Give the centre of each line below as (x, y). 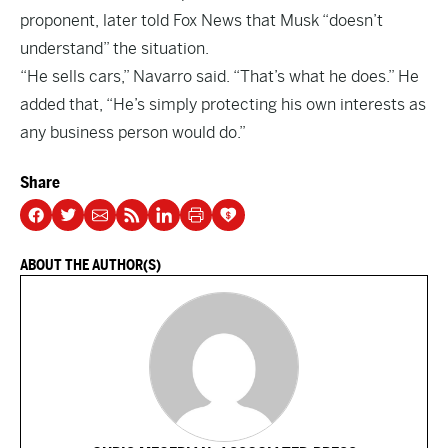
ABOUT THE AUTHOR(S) (90, 265)
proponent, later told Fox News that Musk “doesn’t (201, 20)
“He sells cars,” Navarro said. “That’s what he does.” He (219, 76)
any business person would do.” (133, 132)
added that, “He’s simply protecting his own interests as (223, 104)
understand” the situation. (114, 48)
